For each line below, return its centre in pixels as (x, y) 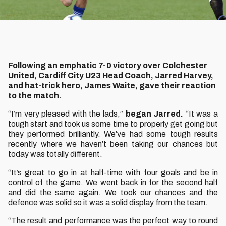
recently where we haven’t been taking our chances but (113, 144)
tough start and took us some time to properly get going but (113, 124)
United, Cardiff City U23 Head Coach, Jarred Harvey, (111, 75)
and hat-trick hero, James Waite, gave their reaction (112, 86)
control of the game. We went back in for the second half (113, 182)
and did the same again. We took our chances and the (113, 192)
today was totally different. (55, 154)
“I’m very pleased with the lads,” (66, 114)
